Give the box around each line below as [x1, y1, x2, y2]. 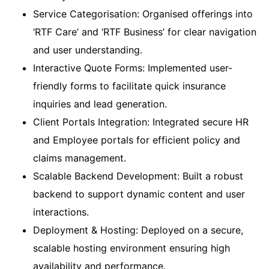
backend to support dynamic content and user [33, 188, 245, 200]
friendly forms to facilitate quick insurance [33, 80, 226, 92]
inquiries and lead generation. [33, 98, 167, 110]
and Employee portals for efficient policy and [33, 134, 240, 146]
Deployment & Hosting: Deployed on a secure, [33, 224, 243, 236]
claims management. [33, 152, 126, 164]
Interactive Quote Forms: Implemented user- [33, 62, 232, 74]
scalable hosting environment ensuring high [33, 242, 230, 254]
